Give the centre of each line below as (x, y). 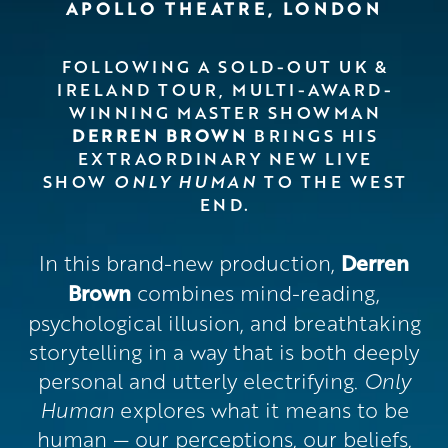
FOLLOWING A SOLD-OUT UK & (225, 66)
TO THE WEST (332, 181)
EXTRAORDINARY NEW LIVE (225, 158)
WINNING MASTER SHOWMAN (225, 112)
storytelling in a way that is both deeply (224, 351)
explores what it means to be (261, 409)
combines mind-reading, (255, 292)
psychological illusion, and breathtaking (224, 322)
